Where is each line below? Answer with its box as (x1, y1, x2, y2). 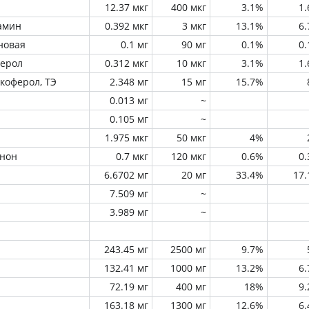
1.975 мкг (105, 131, 148, 144)
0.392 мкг (105, 19, 148, 32)
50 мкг (177, 131, 206, 144)
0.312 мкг (105, 57, 148, 70)
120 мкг (171, 150, 206, 163)
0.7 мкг (116, 150, 148, 163)
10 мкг (177, 57, 206, 70)
